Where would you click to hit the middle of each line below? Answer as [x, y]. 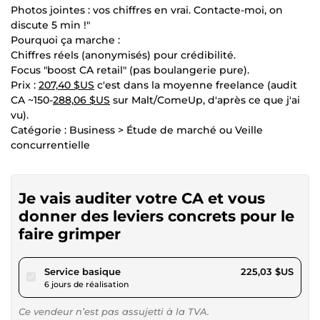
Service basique [82, 271]
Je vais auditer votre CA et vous [142, 198]
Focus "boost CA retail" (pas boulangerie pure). [130, 70]
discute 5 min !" [50, 25]
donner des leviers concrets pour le [156, 216]
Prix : [25, 85]
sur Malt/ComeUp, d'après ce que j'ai [205, 100]
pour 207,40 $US [159, 270]
